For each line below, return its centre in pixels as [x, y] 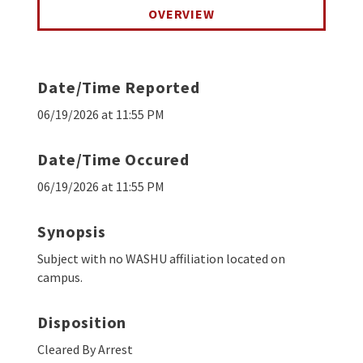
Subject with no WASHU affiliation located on [162, 259]
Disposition [82, 322]
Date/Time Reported [119, 88]
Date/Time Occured [114, 160]
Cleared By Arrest [85, 350]
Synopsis [72, 232]
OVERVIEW [181, 14]
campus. [60, 278]
